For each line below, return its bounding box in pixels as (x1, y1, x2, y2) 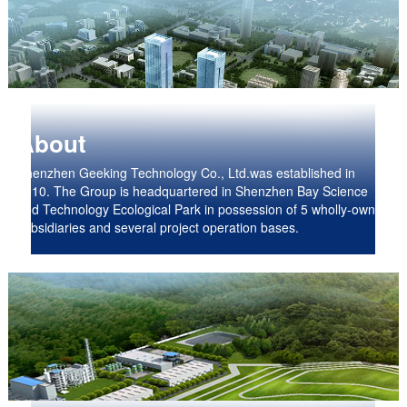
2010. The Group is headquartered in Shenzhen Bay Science (16, 181, 368, 200)
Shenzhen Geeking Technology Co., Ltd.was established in (16, 163, 355, 182)
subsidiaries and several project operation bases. (16, 217, 299, 236)
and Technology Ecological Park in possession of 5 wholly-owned (16, 199, 390, 218)
